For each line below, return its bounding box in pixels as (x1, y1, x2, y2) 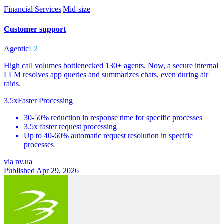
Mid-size (63, 5, 90, 14)
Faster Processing (18, 96, 73, 105)
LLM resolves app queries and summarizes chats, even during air (4, 70, 208, 79)
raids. (4, 79, 21, 88)
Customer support (4, 24, 66, 33)
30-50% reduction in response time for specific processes (24, 113, 202, 122)
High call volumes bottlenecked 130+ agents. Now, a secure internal (4, 61, 218, 70)
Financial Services (4, 5, 61, 14)
